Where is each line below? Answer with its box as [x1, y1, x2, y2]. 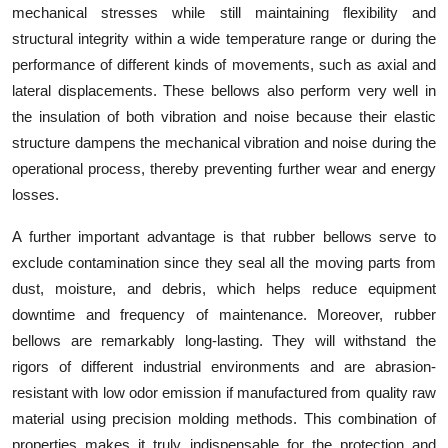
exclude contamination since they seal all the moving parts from [12, 254, 436, 272]
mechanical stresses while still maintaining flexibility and [12, 4, 436, 22]
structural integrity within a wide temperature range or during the [12, 30, 436, 48]
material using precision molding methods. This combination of [12, 410, 436, 428]
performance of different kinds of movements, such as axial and [12, 56, 436, 74]
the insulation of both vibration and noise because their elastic [12, 108, 436, 126]
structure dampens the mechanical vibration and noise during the [12, 134, 436, 152]
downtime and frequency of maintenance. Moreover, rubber [12, 306, 436, 324]
